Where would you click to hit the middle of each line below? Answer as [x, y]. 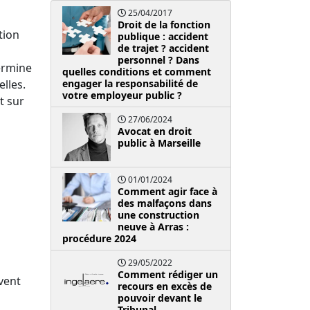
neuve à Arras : [153, 226]
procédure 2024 [99, 238]
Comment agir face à [167, 191]
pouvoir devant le [160, 298]
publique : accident [163, 36]
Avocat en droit [155, 131]
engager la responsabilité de [130, 83]
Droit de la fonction [164, 24]
